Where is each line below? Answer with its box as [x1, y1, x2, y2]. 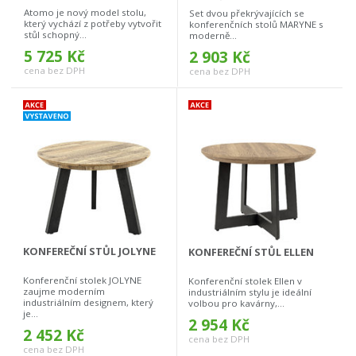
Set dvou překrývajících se [189, 7, 304, 20]
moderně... [189, 29, 237, 42]
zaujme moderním [23, 285, 105, 298]
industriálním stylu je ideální [188, 286, 311, 299]
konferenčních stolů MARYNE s [189, 18, 323, 31]
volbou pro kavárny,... [188, 297, 284, 310]
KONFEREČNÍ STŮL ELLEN [188, 245, 314, 260]
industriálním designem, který [23, 296, 153, 309]
